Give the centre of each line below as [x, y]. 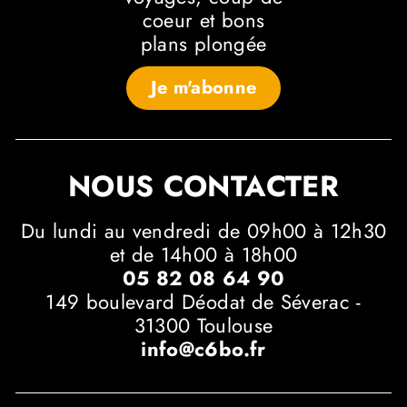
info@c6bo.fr [203, 349]
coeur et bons [203, 20]
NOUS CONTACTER [203, 187]
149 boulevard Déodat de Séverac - [203, 302]
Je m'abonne [203, 88]
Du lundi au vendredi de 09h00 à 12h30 [203, 231]
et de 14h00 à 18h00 [203, 255]
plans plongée [203, 44]
